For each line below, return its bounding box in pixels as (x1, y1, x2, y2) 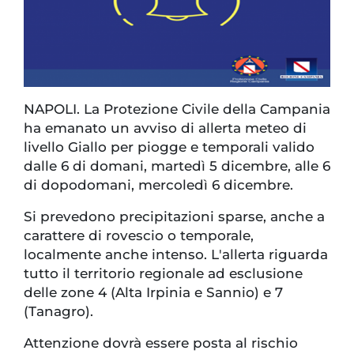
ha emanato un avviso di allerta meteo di (24, 119, 307, 136)
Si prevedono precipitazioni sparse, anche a (24, 208, 325, 224)
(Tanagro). (24, 303, 93, 319)
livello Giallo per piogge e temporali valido (24, 138, 314, 155)
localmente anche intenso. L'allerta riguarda (24, 246, 328, 262)
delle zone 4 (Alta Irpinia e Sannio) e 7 (24, 284, 283, 300)
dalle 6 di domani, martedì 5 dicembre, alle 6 (24, 157, 330, 174)
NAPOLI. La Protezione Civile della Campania (24, 100, 330, 117)
